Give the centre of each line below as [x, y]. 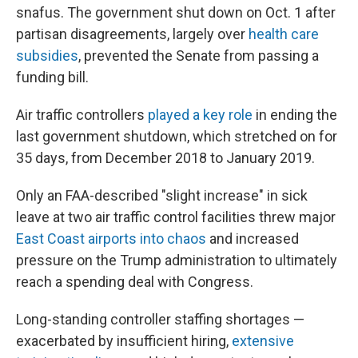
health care [284, 34]
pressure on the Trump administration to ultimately [177, 260]
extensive [263, 341]
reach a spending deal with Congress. [135, 282]
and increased [253, 239]
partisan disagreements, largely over [132, 34]
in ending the [295, 115]
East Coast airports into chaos [111, 239]
